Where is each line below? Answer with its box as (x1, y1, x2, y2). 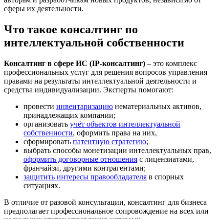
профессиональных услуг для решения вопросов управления (4, 67, 207, 76)
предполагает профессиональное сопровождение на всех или (4, 206, 209, 215)
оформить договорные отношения (23, 154, 137, 163)
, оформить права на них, (73, 128, 157, 137)
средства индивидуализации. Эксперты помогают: (4, 85, 174, 94)
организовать (23, 119, 70, 128)
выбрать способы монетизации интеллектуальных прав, (23, 146, 211, 154)
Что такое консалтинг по (4, 22, 138, 36)
